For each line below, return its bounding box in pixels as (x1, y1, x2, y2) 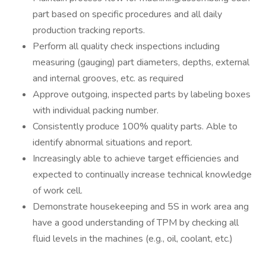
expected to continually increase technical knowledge (33, 168, 252, 181)
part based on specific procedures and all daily (33, 8, 222, 21)
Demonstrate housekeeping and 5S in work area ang (33, 200, 249, 213)
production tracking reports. (33, 24, 145, 37)
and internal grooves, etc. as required (33, 72, 183, 85)
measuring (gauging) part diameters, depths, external (33, 56, 249, 69)
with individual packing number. (33, 104, 159, 117)
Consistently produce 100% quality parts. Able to (33, 120, 237, 133)
